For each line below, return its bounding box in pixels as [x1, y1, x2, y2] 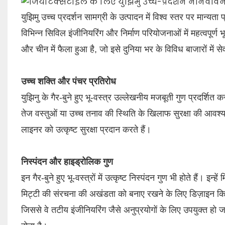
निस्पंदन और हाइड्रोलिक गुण [21, 156, 113, 167]
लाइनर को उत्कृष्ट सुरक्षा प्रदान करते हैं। [21, 124, 151, 135]
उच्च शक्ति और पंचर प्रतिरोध [21, 76, 116, 86]
